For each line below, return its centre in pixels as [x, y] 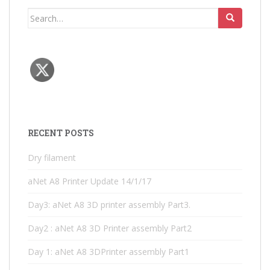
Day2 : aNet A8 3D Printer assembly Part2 [110, 228]
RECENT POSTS [61, 133]
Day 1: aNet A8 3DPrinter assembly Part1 [108, 252]
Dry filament [52, 158]
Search [42, 14]
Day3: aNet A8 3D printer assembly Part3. [109, 205]
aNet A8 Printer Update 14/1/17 [89, 181]
